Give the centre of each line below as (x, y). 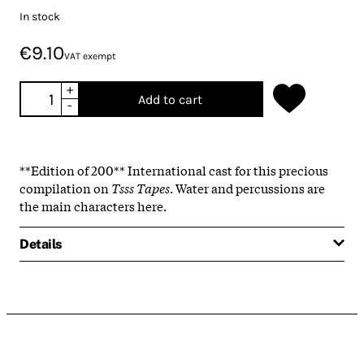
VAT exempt (90, 56)
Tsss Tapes (141, 187)
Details (41, 244)
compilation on (65, 187)
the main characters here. (93, 205)
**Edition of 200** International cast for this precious (174, 169)
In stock (40, 16)
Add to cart (170, 99)
